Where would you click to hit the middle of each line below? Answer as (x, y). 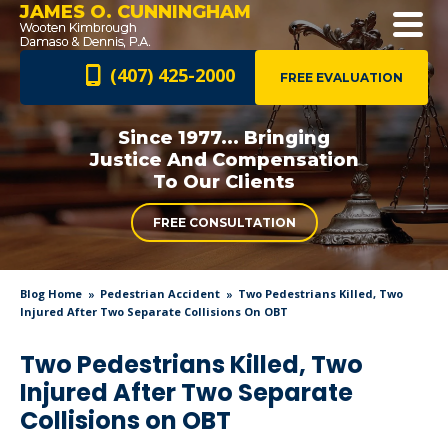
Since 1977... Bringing (224, 138)
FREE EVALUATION (341, 77)
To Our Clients (224, 182)
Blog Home (51, 293)
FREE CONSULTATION (224, 222)
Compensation (282, 160)
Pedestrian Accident (160, 293)
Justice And (148, 160)
